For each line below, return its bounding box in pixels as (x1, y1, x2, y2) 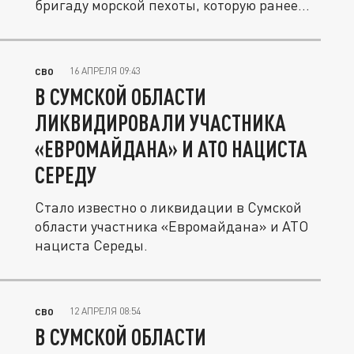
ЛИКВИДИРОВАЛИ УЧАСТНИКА (35, 109, 286, 136)
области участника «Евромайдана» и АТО (35, 217, 308, 235)
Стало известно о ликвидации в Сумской (35, 198, 302, 216)
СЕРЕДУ (35, 161, 96, 188)
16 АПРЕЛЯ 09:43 (70, 65, 141, 77)
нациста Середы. (35, 236, 148, 254)
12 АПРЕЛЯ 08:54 (70, 305, 141, 317)
